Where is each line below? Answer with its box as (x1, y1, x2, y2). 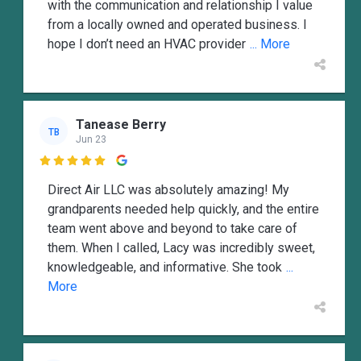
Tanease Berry (76, 116, 166, 132)
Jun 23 (76, 133, 106, 145)
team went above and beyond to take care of (48, 221, 297, 237)
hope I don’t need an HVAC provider (48, 35, 246, 52)
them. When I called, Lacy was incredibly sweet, (48, 240, 315, 256)
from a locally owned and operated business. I (48, 16, 307, 32)
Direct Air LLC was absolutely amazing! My (48, 182, 289, 198)
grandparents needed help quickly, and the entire (48, 201, 319, 218)
